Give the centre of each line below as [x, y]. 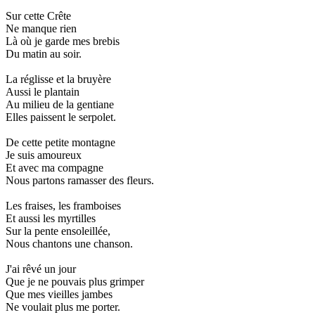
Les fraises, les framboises [63, 205]
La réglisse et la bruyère [58, 79]
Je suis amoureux [44, 155]
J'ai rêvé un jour [41, 269]
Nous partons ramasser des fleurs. [80, 180]
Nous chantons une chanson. [69, 243]
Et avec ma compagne [54, 167]
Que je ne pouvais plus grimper [75, 281]
